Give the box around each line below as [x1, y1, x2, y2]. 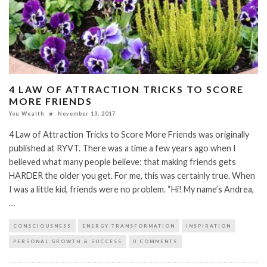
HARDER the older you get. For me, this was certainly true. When [9, 170, 255, 181]
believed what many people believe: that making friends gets [9, 157, 236, 167]
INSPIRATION [186, 223, 231, 229]
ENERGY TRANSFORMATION [82, 223, 175, 229]
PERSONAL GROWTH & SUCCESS [13, 238, 122, 245]
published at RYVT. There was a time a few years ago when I [9, 143, 236, 154]
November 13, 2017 [58, 110, 116, 117]
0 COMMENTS [133, 238, 178, 245]
